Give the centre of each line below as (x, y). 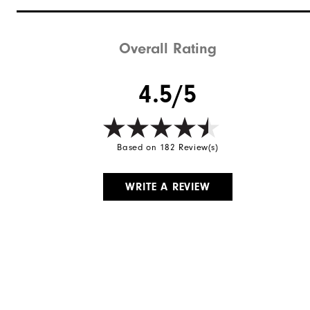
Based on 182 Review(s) (168, 147)
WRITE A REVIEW (168, 186)
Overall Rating (168, 48)
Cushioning (48, 42)
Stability (39, 13)
